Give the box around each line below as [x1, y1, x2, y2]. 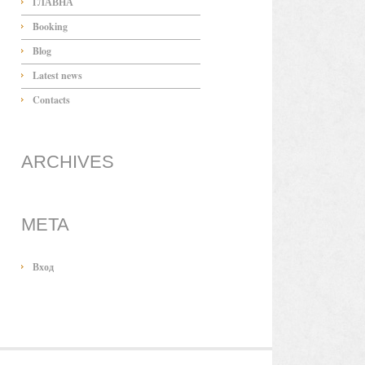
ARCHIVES [21, 152, 114, 172]
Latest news [33, 68, 82, 82]
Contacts [33, 93, 70, 107]
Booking [33, 20, 68, 33]
